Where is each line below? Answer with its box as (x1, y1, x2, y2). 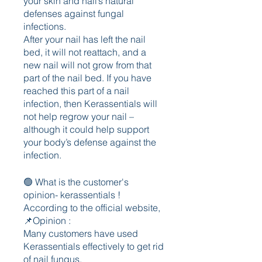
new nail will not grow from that (23, 59, 151, 71)
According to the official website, (23, 202, 160, 213)
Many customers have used (23, 227, 138, 239)
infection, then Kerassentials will (23, 98, 157, 109)
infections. (23, 20, 66, 32)
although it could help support (23, 123, 149, 135)
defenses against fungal (23, 8, 124, 19)
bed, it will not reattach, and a (23, 46, 146, 58)
